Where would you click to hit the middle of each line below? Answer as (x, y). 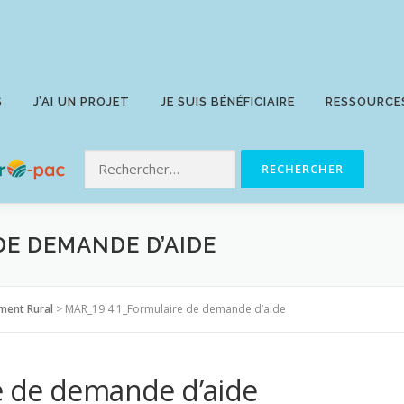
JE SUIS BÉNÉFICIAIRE (228, 101)
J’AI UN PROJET (82, 101)
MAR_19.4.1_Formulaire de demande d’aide (175, 309)
